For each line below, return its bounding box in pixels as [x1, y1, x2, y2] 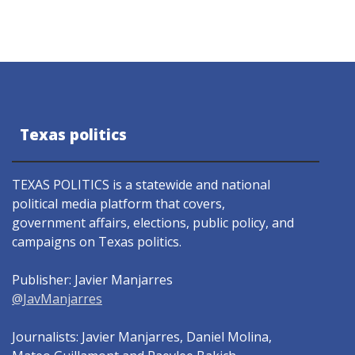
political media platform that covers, [12, 194, 225, 212]
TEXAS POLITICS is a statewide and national [12, 175, 270, 193]
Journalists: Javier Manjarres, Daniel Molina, [12, 327, 272, 345]
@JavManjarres [12, 289, 102, 307]
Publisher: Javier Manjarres [12, 270, 173, 288]
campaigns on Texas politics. [12, 232, 181, 250]
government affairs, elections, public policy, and [12, 213, 294, 231]
